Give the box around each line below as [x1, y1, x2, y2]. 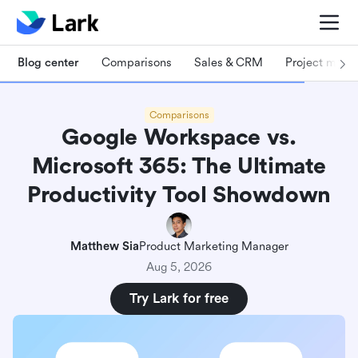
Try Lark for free [129, 291, 229, 306]
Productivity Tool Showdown [27, 182, 331, 208]
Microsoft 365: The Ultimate [31, 153, 327, 179]
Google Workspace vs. [62, 125, 296, 150]
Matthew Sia [70, 240, 139, 253]
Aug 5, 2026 [146, 261, 212, 274]
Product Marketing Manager [138, 240, 288, 253]
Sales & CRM [194, 55, 263, 70]
